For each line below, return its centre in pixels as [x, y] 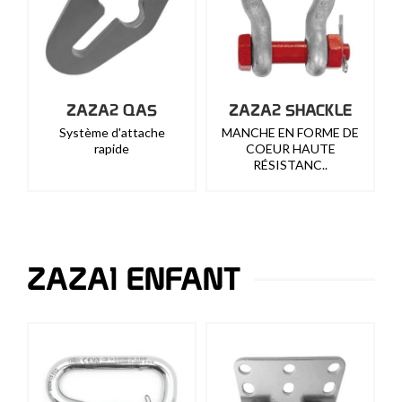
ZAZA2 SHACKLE [290, 110]
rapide [112, 149]
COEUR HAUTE [290, 149]
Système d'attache [112, 132]
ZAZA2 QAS [112, 110]
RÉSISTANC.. [290, 165]
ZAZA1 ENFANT [134, 279]
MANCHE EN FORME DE [290, 132]
